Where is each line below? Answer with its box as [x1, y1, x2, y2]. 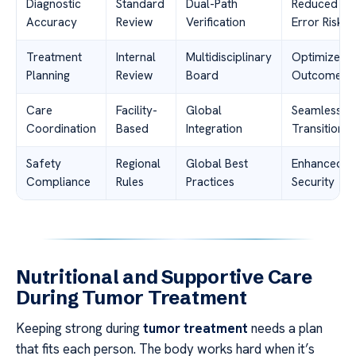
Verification [186, 14, 246, 31]
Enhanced [292, 156, 343, 172]
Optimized [292, 49, 347, 66]
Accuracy [26, 14, 77, 31]
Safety [26, 156, 61, 172]
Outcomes [292, 68, 347, 84]
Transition [292, 121, 344, 137]
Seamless [292, 103, 342, 119]
